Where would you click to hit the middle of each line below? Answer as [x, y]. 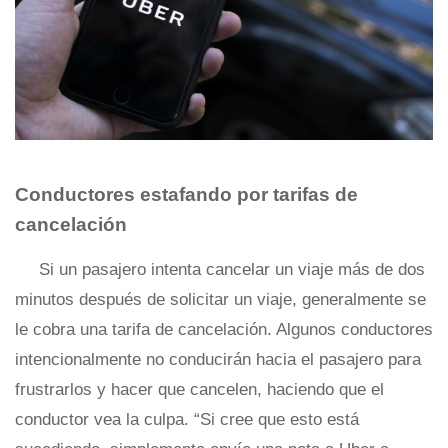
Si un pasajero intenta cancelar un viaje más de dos [232, 270]
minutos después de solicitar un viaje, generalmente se [220, 300]
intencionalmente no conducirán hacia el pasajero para [218, 360]
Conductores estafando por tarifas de [186, 195]
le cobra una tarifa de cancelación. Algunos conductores [224, 330]
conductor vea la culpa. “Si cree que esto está [187, 420]
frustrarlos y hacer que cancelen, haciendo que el [199, 390]
